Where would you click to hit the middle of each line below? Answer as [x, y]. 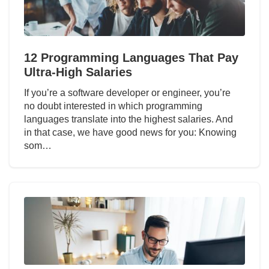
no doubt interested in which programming [113, 106]
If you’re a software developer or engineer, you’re [127, 92]
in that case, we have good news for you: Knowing [130, 132]
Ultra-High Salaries [78, 72]
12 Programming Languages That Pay [131, 57]
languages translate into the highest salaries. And [128, 119]
